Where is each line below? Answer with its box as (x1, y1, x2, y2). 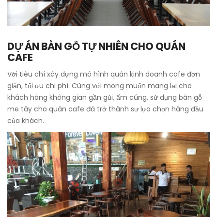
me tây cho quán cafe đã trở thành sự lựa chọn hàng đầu (7, 104, 203, 114)
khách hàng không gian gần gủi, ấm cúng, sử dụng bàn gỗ (7, 93, 202, 102)
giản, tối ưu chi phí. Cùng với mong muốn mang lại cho (7, 81, 192, 91)
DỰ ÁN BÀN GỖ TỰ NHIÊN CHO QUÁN (7, 39, 186, 53)
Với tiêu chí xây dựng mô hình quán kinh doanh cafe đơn (7, 69, 200, 79)
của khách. (7, 116, 44, 125)
